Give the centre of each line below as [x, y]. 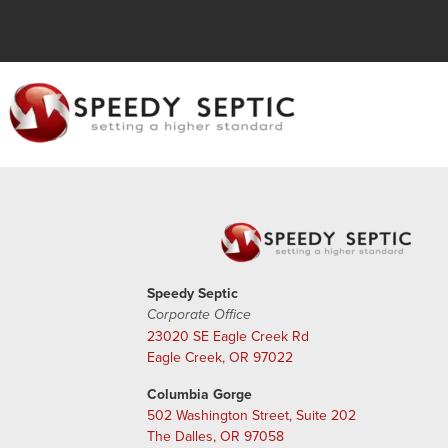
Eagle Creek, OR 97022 [220, 357]
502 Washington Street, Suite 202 [251, 415]
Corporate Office [199, 315]
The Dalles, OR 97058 [215, 436]
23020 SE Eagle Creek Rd [228, 336]
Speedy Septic [192, 293]
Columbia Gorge [199, 394]
